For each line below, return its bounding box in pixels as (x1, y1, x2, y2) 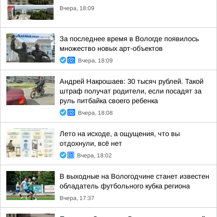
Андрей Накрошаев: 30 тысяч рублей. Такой (60, 77, 203, 85)
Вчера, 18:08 (78, 109, 113, 116)
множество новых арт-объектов (60, 45, 163, 52)
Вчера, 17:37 (60, 195, 94, 201)
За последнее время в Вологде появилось (60, 35, 199, 43)
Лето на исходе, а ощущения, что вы (60, 130, 180, 138)
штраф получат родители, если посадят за (60, 87, 201, 95)
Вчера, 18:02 (77, 152, 112, 159)
